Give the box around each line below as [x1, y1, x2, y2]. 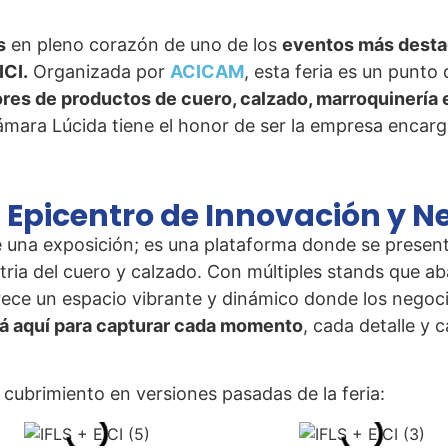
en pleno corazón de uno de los [6, 34, 282, 56]
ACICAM [170, 61, 244, 83]
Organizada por [28, 61, 170, 83]
